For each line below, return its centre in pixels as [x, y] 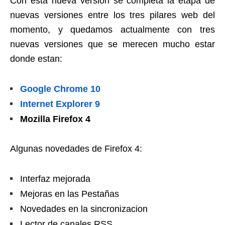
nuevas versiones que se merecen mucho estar [113, 44]
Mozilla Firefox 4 [55, 119]
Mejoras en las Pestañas [70, 194]
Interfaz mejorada [55, 179]
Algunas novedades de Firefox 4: [76, 149]
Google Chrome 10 [60, 89]
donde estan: [36, 59]
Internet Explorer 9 [60, 104]
